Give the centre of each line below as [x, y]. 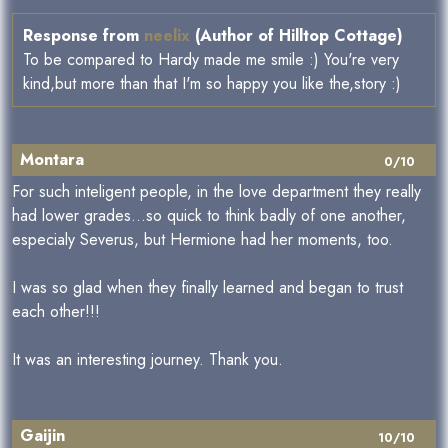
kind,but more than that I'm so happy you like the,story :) [212, 83]
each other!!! [56, 311]
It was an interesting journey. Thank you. [147, 359]
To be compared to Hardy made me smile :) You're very [211, 59]
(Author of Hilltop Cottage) [296, 35]
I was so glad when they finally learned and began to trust [207, 287]
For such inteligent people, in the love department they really [216, 191]
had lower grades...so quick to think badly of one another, [209, 215]
